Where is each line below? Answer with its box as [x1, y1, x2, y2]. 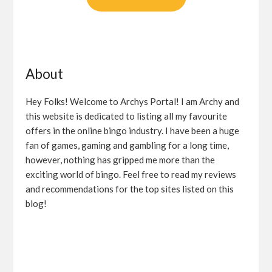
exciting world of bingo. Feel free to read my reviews [25, 168, 237, 180]
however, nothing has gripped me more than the [25, 154, 216, 165]
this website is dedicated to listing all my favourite [25, 110, 228, 121]
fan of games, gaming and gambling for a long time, [25, 139, 229, 151]
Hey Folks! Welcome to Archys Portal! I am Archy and [25, 95, 240, 107]
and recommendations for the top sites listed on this [25, 183, 234, 194]
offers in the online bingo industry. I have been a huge [25, 124, 240, 136]
